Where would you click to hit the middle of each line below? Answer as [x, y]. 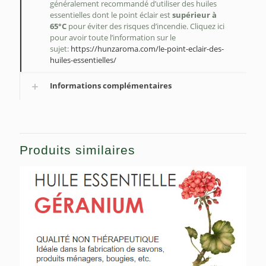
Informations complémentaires [111, 86]
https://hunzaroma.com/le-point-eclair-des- [147, 49]
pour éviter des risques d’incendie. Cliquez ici [145, 26]
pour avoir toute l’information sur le [113, 38]
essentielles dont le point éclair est [111, 15]
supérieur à [194, 15]
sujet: [60, 49]
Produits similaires [77, 150]
